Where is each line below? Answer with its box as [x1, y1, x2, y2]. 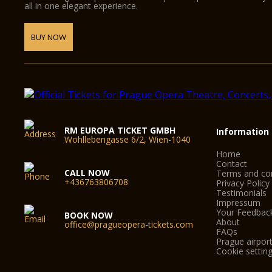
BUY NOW [31, 32, 67, 42]
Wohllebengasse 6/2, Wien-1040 [64, 134, 191, 145]
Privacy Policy [216, 177, 270, 189]
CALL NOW [64, 167, 110, 178]
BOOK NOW [64, 209, 114, 221]
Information [216, 126, 270, 137]
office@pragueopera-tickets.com [64, 219, 194, 230]
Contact [216, 158, 248, 169]
